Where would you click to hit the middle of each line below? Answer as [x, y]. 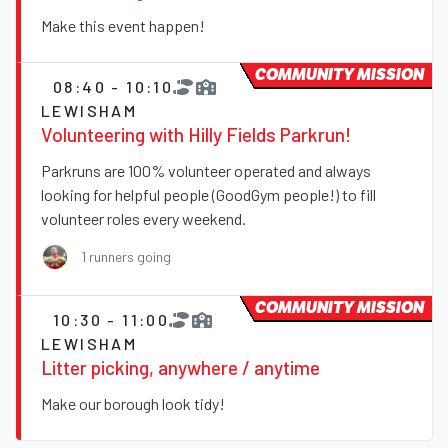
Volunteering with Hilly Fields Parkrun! [196, 135]
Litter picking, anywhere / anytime [180, 368]
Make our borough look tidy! [133, 404]
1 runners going [126, 257]
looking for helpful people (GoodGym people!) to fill [208, 195]
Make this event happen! [123, 26]
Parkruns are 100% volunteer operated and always [206, 171]
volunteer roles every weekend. [143, 219]
